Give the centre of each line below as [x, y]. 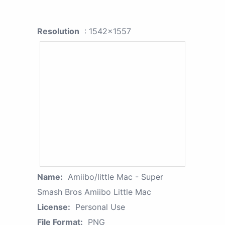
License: [54, 207]
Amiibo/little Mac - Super [116, 177]
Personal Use [100, 207]
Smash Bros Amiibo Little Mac [94, 192]
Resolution [58, 31]
